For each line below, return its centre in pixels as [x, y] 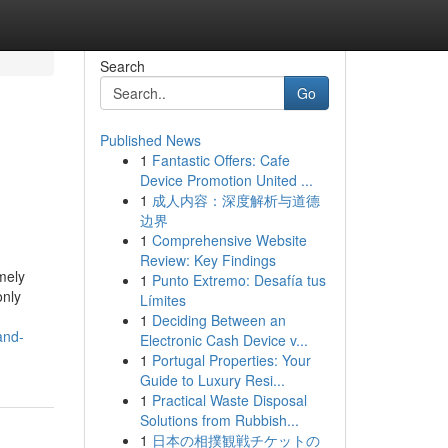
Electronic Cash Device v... [223, 340]
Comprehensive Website [229, 240]
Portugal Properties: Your [231, 360]
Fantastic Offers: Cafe [220, 160]
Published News [150, 140]
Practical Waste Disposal [229, 400]
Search [122, 66]
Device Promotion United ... [226, 180]
